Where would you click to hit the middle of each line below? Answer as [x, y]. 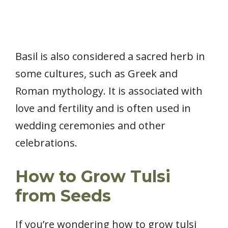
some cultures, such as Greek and [96, 73]
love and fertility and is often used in [103, 108]
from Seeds [63, 195]
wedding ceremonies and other [90, 125]
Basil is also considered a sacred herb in [110, 56]
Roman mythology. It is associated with [109, 91]
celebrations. [46, 142]
